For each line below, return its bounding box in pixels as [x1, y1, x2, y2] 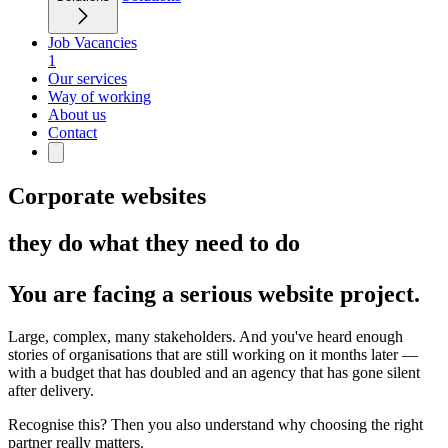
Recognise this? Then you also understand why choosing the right [8, 415, 423, 433]
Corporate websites [8, 182, 206, 209]
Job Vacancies [48, 34, 137, 51]
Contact [48, 124, 97, 141]
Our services [48, 70, 127, 87]
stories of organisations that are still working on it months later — [8, 345, 418, 363]
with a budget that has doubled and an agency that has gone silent [8, 363, 420, 381]
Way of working [48, 88, 151, 105]
